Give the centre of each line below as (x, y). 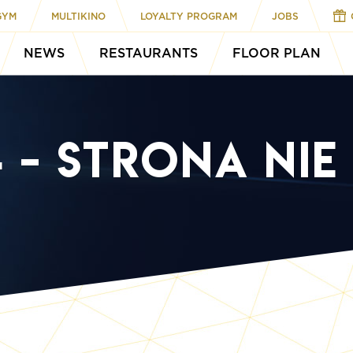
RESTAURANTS (149, 53)
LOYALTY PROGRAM (189, 16)
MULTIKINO (78, 16)
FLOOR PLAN (277, 53)
